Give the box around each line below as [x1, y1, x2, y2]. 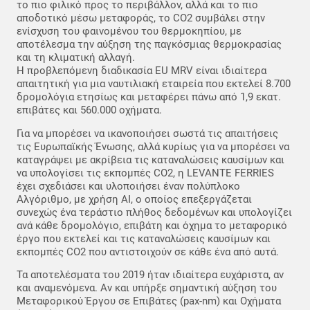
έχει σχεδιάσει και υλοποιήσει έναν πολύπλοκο [17, 179, 240, 192]
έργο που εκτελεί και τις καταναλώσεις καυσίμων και [17, 232, 271, 245]
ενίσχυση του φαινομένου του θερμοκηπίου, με [17, 25, 241, 38]
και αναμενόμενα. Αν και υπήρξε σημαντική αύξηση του [17, 281, 277, 294]
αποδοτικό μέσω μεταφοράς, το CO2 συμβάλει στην [17, 12, 265, 25]
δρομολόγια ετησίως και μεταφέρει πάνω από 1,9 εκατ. [17, 91, 281, 104]
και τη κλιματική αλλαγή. [17, 51, 135, 64]
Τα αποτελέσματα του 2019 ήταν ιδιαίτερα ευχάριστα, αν [17, 268, 284, 281]
